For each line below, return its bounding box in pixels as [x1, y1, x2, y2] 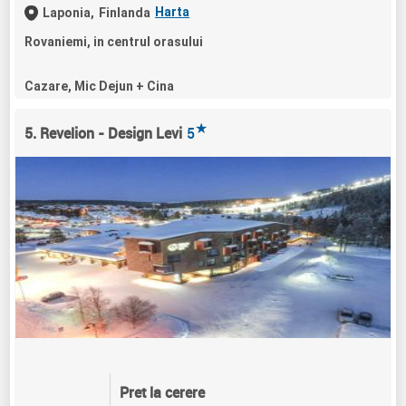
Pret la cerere [119, 382, 205, 403]
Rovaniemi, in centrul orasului [24, 34, 204, 49]
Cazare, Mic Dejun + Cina [24, 78, 175, 93]
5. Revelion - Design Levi [24, 122, 183, 143]
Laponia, [43, 5, 95, 20]
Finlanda [99, 5, 151, 20]
